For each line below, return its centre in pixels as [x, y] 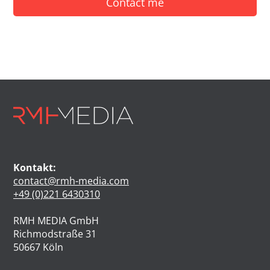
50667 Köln [38, 247]
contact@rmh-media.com [71, 181]
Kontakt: [35, 168]
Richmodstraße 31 [55, 234]
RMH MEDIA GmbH [56, 221]
